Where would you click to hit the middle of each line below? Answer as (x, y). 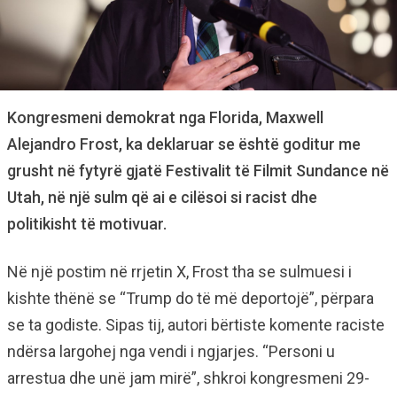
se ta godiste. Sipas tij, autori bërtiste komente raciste (196, 325)
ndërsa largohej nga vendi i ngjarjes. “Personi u (171, 351)
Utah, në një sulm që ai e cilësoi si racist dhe (162, 197)
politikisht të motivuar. (87, 224)
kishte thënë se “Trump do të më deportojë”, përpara (191, 298)
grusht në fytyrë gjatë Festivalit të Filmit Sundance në (198, 171)
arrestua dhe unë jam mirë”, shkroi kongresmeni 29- (188, 378)
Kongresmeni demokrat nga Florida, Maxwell (165, 117)
